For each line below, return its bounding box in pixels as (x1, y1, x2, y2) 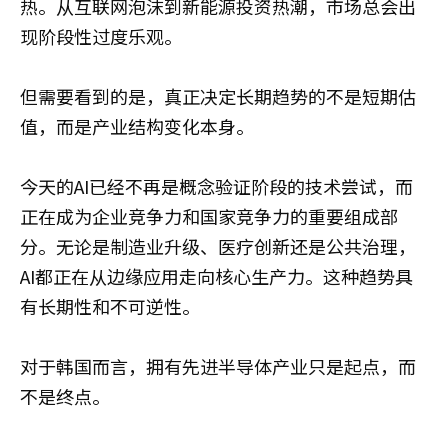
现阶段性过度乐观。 (20, 22, 182, 49)
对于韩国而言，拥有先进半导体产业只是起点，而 (20, 352, 416, 379)
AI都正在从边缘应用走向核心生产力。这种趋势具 (20, 262, 413, 289)
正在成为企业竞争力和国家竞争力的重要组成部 (20, 202, 398, 229)
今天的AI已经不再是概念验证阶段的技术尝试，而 (20, 172, 413, 199)
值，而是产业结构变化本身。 (20, 112, 254, 139)
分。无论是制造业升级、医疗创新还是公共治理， (20, 232, 416, 259)
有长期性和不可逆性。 (20, 292, 200, 319)
